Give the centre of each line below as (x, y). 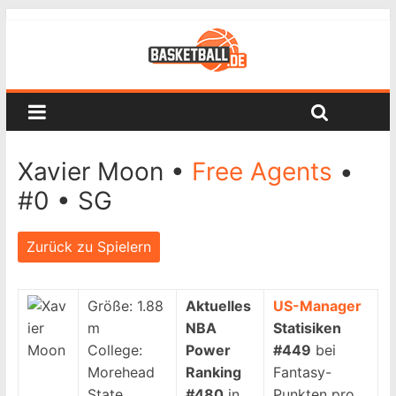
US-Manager (317, 306)
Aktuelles (218, 306)
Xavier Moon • (104, 171)
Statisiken (307, 328)
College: (114, 350)
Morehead (121, 372)
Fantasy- (302, 372)
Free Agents (265, 171)
